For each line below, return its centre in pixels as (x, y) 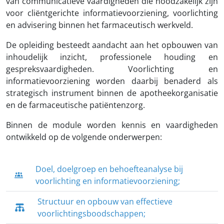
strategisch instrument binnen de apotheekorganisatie (112, 93)
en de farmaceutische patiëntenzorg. (75, 105)
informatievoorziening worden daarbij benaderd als (112, 81)
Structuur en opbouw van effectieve (105, 201)
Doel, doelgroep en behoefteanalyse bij (109, 169)
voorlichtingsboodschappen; (91, 213)
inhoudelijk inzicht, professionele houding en (112, 57)
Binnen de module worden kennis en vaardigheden (112, 125)
